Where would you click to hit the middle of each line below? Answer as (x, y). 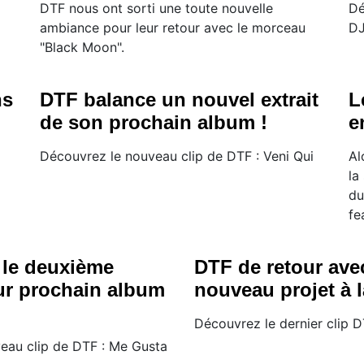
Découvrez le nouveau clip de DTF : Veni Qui (177, 156)
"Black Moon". (82, 48)
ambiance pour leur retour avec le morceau (173, 28)
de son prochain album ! (154, 123)
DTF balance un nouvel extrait (179, 100)
